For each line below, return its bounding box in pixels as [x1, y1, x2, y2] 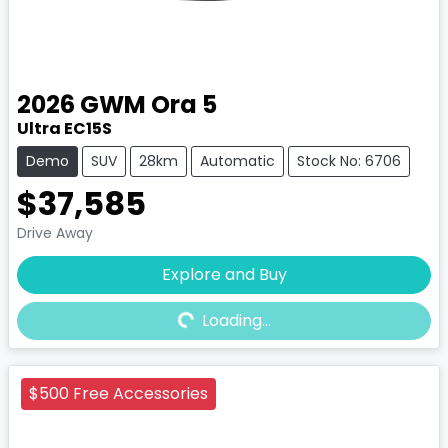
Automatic [200, 150, 275, 171]
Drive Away [17, 222, 93, 243]
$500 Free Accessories [29, 381, 208, 405]
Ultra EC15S [17, 116, 112, 140]
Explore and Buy [161, 262, 287, 286]
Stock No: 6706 [297, 150, 401, 171]
